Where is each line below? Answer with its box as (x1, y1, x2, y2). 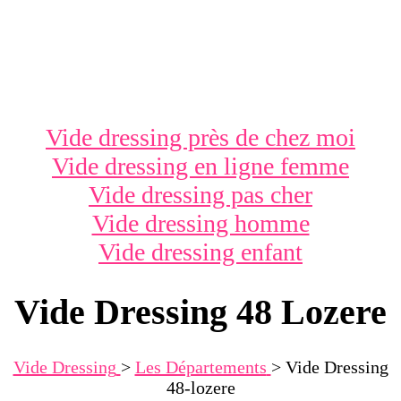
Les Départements (134, 356, 267, 377)
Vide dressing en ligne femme (52, 152, 349, 180)
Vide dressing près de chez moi (46, 124, 355, 151)
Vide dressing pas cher (89, 181, 312, 209)
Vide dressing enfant (98, 238, 303, 266)
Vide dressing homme (91, 209, 310, 237)
